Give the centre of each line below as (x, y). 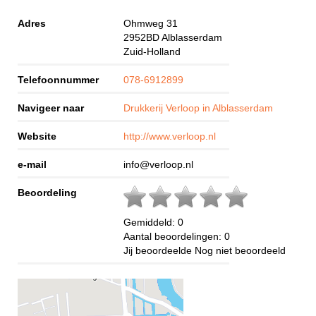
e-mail (32, 165)
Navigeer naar (51, 108)
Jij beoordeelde (159, 251)
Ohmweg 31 (151, 24)
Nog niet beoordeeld (240, 251)
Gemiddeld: (151, 223)
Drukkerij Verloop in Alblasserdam (198, 108)
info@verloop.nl (158, 165)
